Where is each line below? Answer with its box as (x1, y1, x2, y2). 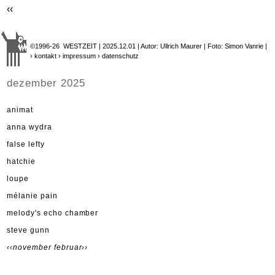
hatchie (7, 158, 36, 166)
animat (7, 106, 33, 114)
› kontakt (30, 52, 57, 60)
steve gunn (7, 227, 50, 234)
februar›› (53, 244, 88, 252)
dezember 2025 (7, 77, 85, 90)
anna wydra (7, 123, 52, 131)
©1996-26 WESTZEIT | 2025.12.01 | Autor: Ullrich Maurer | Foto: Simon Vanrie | (30, 42, 268, 50)
